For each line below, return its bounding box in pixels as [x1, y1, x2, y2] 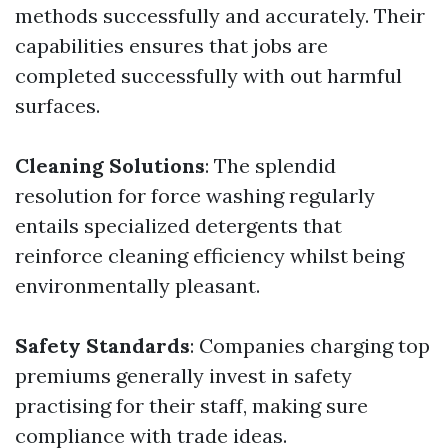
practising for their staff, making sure [15, 393, 368, 418]
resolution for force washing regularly [15, 183, 375, 208]
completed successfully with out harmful [15, 63, 402, 88]
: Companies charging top [190, 333, 430, 358]
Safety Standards [15, 333, 190, 358]
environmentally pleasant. [15, 273, 260, 298]
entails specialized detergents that [15, 213, 342, 238]
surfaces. [15, 93, 100, 118]
